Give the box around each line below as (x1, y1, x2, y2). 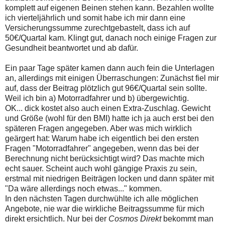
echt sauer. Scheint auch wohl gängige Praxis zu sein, (5, 164, 197, 173)
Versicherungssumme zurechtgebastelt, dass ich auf (5, 24, 190, 33)
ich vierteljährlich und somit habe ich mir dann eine (5, 14, 185, 23)
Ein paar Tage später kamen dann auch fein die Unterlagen (5, 64, 214, 73)
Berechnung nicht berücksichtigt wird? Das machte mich (5, 154, 204, 163)
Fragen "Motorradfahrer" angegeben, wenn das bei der (5, 144, 199, 153)
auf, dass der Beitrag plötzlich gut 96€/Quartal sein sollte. (5, 84, 207, 93)
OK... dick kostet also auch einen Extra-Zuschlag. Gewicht (5, 104, 210, 113)
